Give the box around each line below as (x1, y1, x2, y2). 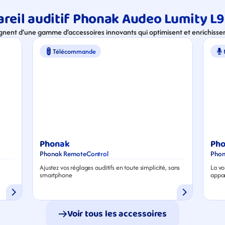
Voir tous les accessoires (67, 207, 167, 221)
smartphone (40, 170, 72, 180)
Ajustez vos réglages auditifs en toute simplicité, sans (40, 162, 180, 172)
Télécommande (53, 46, 96, 56)
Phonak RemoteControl (40, 148, 108, 159)
